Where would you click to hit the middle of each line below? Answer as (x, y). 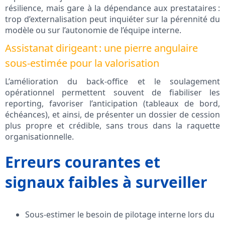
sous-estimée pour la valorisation (82, 63)
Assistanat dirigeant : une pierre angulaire (101, 48)
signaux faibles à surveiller (106, 182)
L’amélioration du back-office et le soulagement (113, 82)
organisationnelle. (39, 137)
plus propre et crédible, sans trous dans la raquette (113, 126)
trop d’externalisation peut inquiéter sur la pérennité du (113, 19)
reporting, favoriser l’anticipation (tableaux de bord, (113, 104)
